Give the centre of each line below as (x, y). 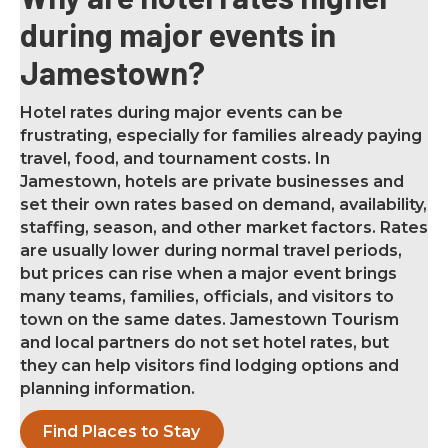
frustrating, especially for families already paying (221, 136)
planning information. (107, 389)
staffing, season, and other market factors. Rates (224, 228)
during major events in (178, 34)
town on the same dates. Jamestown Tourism (209, 320)
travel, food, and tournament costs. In (175, 159)
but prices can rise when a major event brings (208, 274)
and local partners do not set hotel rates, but (204, 343)
